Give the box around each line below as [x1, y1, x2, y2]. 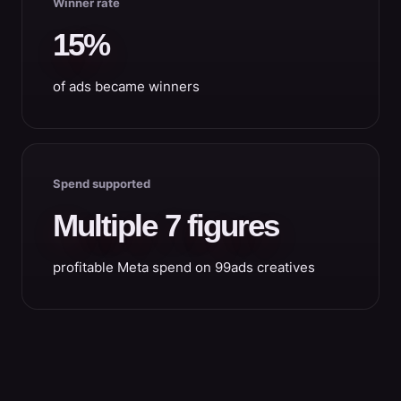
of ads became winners [53, 78, 200, 95]
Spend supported [53, 175, 150, 191]
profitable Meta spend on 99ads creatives [53, 259, 315, 276]
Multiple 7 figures [53, 207, 279, 243]
